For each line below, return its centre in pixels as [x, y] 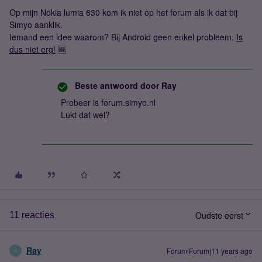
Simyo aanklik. [36, 25]
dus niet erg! [32, 49]
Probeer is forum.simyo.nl [108, 102]
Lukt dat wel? [85, 115]
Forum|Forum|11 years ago [210, 251]
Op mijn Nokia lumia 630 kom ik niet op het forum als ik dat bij [123, 12]
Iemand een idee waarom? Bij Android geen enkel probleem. [123, 37]
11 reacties [32, 215]
